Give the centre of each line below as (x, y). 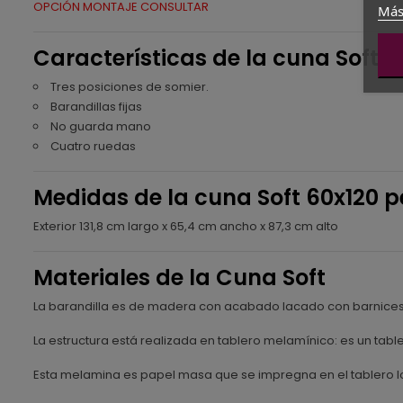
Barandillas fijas (96, 106)
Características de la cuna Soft (206, 58)
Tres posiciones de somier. (130, 86)
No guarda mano (101, 126)
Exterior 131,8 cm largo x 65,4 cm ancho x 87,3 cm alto (186, 226)
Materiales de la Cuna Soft (179, 277)
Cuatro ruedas (93, 146)
